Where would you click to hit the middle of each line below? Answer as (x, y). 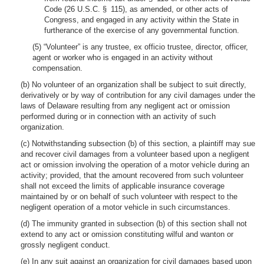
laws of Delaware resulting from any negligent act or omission (125, 106)
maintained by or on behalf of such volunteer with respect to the (129, 197)
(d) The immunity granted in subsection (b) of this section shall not (134, 224)
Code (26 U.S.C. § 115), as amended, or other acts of (136, 9)
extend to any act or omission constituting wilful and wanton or (127, 234)
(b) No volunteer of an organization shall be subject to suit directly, (133, 85)
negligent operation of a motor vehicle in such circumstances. (126, 207)
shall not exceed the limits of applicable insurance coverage (123, 186)
